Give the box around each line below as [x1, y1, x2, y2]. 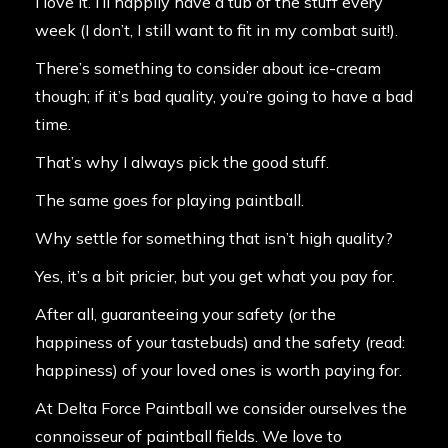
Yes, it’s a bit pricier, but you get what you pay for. [35, 266, 395, 287]
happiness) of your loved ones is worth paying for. [35, 360, 402, 381]
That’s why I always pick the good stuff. [35, 152, 329, 173]
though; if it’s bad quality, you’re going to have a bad [35, 86, 413, 107]
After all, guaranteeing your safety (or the [35, 304, 336, 325]
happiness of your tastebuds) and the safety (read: [35, 332, 405, 353]
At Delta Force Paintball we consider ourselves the [35, 398, 407, 419]
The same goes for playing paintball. [35, 190, 304, 211]
